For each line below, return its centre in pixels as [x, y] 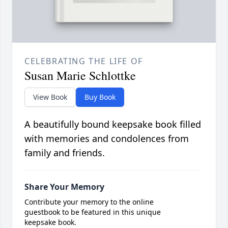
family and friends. [65, 152]
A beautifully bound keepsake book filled [113, 124]
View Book [50, 97]
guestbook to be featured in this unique [93, 212]
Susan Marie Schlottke [80, 75]
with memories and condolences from [107, 138]
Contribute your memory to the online [89, 202]
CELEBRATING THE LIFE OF [84, 61]
